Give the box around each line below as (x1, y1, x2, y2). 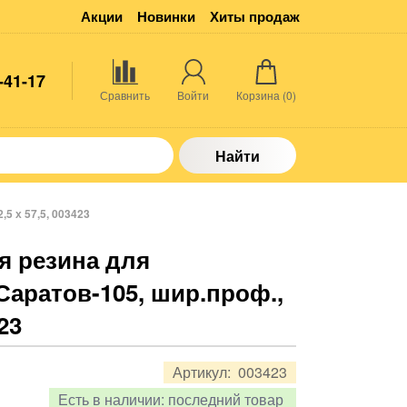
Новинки (137, 5, 195, 26)
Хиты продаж (210, 5, 300, 26)
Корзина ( (236, 86, 286, 103)
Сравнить (100, 86, 150, 103)
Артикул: (173, 362, 234, 383)
